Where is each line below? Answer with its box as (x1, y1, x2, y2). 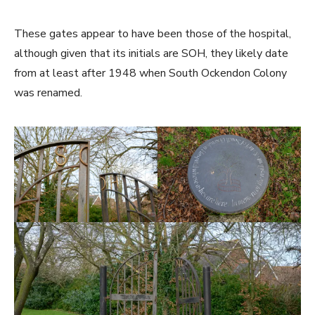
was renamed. (14, 85, 82, 101)
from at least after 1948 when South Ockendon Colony (14, 65, 287, 82)
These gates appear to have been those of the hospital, (14, 26, 291, 42)
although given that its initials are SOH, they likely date (14, 46, 288, 62)
